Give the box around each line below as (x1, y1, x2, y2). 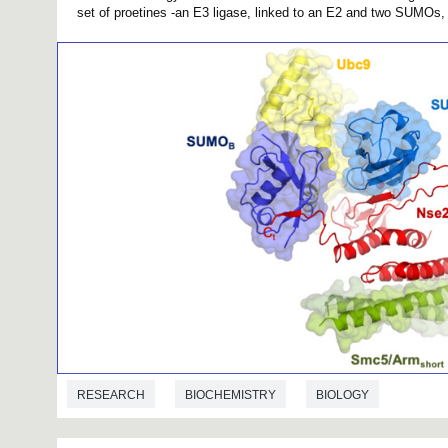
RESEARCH (77, 387, 145, 402)
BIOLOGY (316, 387, 369, 402)
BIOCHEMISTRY (185, 387, 276, 402)
